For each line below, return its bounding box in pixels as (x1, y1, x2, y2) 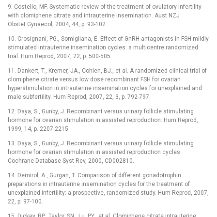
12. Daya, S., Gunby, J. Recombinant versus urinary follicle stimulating (8, 108, 194, 115)
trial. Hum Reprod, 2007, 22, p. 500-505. (8, 52, 112, 60)
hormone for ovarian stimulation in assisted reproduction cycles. (8, 148, 182, 155)
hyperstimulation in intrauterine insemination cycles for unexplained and (8, 84, 202, 92)
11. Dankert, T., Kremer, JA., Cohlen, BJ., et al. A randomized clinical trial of (8, 67, 207, 74)
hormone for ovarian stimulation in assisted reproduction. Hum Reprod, (8, 116, 198, 124)
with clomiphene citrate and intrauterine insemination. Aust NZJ (8, 12, 180, 19)
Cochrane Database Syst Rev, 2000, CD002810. (8, 157, 134, 164)
